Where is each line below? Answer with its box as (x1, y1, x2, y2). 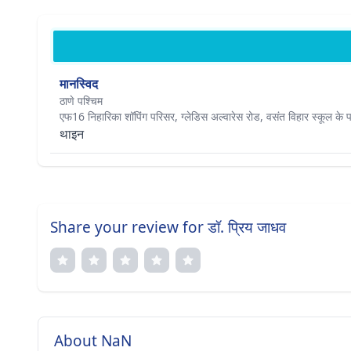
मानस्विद (60, 75, 98, 92)
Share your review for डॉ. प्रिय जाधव (50, 217, 286, 237)
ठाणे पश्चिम (60, 93, 103, 108)
